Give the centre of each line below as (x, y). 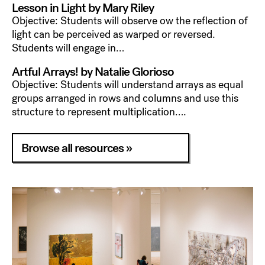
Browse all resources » (77, 148)
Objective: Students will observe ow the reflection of (130, 20)
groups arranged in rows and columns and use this (125, 98)
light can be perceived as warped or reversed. (114, 34)
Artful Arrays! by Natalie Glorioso (93, 72)
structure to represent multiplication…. (99, 112)
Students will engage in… (68, 48)
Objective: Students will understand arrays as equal (127, 85)
